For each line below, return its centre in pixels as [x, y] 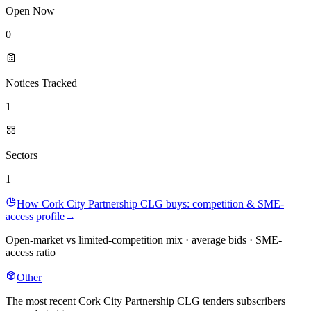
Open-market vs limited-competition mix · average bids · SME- [144, 240]
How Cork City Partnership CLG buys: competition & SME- [150, 204]
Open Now [30, 11]
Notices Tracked [41, 83]
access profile [35, 217]
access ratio [31, 253]
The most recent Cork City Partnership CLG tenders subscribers [145, 301]
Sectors [22, 155]
